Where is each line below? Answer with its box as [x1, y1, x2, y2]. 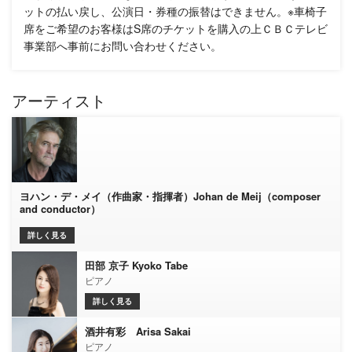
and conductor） [20, 200, 101, 216]
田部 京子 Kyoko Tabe [85, 257, 188, 273]
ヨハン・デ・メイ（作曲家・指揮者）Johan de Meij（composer [20, 188, 321, 203]
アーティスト [12, 91, 106, 111]
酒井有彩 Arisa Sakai [85, 323, 191, 339]
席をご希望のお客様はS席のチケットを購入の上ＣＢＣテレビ [24, 20, 328, 36]
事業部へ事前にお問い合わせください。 [24, 37, 222, 53]
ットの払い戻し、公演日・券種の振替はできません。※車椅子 [24, 2, 327, 19]
